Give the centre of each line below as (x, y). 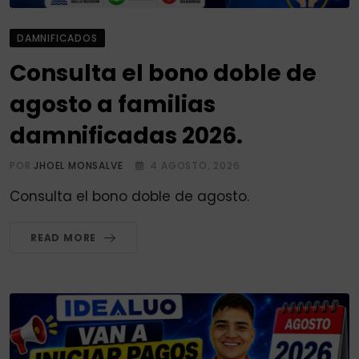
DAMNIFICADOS (57, 38)
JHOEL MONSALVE (79, 166)
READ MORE (64, 238)
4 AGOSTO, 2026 (195, 166)
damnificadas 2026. (126, 136)
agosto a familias (113, 105)
